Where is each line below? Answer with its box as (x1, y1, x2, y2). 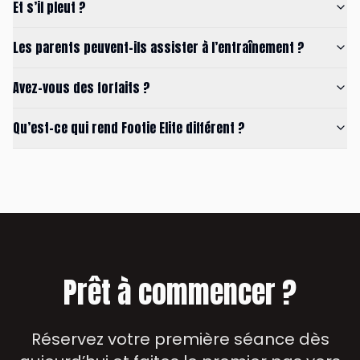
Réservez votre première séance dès (31, 327, 329, 350)
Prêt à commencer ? (63, 270, 297, 314)
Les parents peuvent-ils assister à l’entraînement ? (13, 37, 305, 57)
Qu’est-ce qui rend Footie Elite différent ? (13, 117, 245, 137)
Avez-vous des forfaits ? (13, 77, 150, 97)
